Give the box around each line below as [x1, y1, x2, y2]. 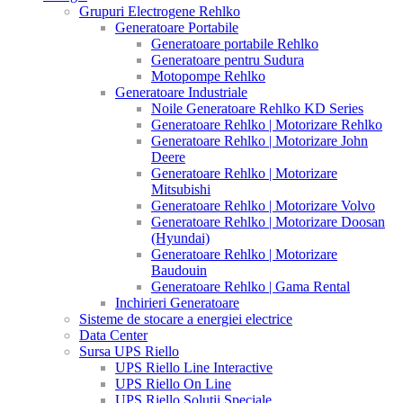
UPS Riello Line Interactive [115, 360, 273, 376]
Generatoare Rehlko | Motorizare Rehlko [151, 117, 382, 133]
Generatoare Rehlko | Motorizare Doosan [151, 214, 385, 230]
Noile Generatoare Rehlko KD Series [151, 101, 363, 117]
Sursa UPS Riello [79, 344, 179, 360]
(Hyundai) [151, 230, 210, 246]
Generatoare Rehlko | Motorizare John [151, 133, 368, 149]
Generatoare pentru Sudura [151, 52, 304, 68]
